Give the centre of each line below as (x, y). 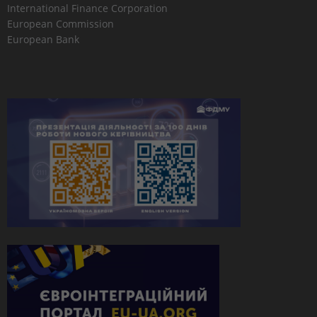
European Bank (43, 39)
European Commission (60, 24)
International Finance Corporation (87, 8)
